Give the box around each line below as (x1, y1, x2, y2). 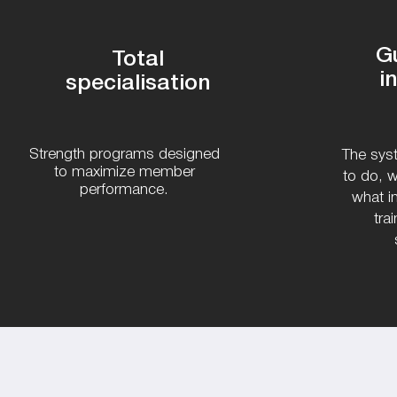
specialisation (66, 74, 210, 95)
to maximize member (53, 166, 195, 180)
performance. (80, 183, 168, 198)
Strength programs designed (28, 148, 220, 162)
